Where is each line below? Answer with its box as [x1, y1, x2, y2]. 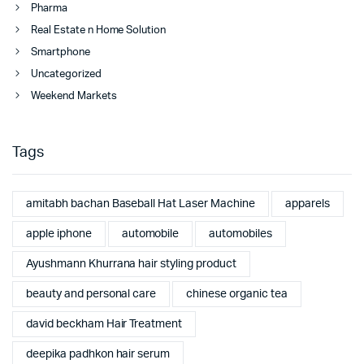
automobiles [209, 227, 272, 240]
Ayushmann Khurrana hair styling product [26, 258, 236, 270]
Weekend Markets [31, 91, 117, 102]
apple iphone [26, 227, 92, 240]
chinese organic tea [186, 288, 288, 300]
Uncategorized [31, 69, 102, 80]
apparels [284, 197, 330, 210]
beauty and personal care [26, 288, 157, 300]
